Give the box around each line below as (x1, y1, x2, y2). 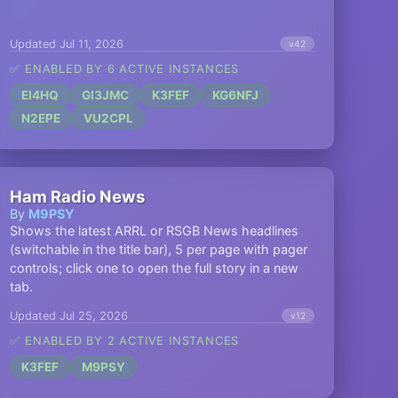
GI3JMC (82, 88, 130, 102)
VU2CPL (84, 111, 134, 125)
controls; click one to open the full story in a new (10, 260, 299, 275)
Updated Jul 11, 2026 (10, 36, 124, 51)
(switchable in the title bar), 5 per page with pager (10, 242, 308, 257)
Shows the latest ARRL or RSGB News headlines (10, 223, 299, 238)
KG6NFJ (212, 88, 259, 102)
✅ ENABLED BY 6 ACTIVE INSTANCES (10, 62, 240, 76)
